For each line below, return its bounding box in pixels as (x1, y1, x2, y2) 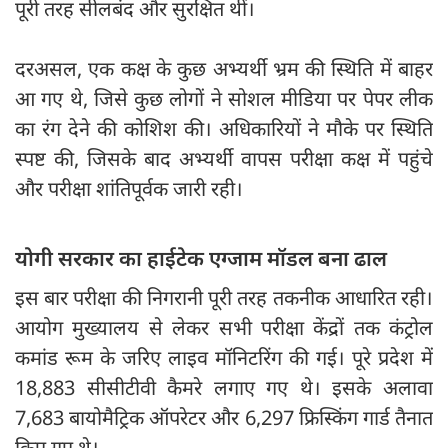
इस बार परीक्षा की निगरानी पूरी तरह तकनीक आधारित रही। (15, 284, 433, 312)
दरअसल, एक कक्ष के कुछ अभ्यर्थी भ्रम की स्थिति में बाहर (15, 55, 433, 83)
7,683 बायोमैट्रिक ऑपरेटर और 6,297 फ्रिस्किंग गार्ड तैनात (15, 404, 433, 432)
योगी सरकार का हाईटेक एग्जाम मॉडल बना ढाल (15, 244, 387, 273)
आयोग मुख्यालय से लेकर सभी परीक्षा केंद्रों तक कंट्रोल (15, 314, 433, 342)
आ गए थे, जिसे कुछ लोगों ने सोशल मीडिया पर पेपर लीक (15, 85, 433, 113)
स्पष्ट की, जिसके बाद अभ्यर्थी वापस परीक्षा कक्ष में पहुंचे (15, 145, 433, 173)
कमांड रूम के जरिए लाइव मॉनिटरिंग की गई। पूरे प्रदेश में (15, 344, 433, 372)
